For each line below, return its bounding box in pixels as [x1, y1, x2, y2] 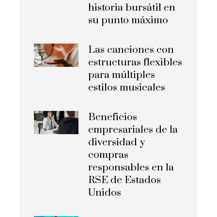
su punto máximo [88, 14, 169, 27]
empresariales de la [88, 124, 178, 137]
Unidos [88, 186, 122, 200]
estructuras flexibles [88, 56, 183, 69]
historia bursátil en [88, 1, 176, 15]
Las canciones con [88, 44, 174, 57]
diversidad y [88, 136, 145, 149]
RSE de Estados [88, 174, 161, 187]
